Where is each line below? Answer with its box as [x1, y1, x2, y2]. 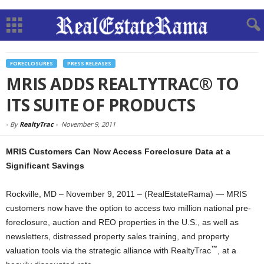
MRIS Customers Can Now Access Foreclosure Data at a [6, 147, 230, 156]
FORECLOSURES [10, 60, 53, 67]
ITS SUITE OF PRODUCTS [6, 94, 196, 116]
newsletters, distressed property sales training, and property [6, 232, 229, 241]
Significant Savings [6, 161, 84, 170]
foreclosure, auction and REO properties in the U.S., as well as [6, 217, 239, 227]
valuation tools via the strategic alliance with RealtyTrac [6, 246, 211, 255]
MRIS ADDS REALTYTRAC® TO [6, 72, 239, 95]
